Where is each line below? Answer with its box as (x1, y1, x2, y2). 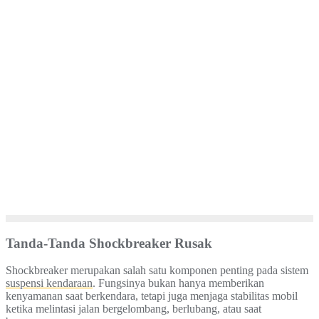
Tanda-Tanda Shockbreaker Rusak (6, 235, 212, 251)
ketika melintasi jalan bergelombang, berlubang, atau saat (6, 303, 261, 315)
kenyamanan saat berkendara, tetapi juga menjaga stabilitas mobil (6, 290, 298, 303)
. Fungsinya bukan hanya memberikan (93, 277, 264, 290)
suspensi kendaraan (6, 277, 93, 290)
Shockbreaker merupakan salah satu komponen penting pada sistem (6, 264, 308, 277)
